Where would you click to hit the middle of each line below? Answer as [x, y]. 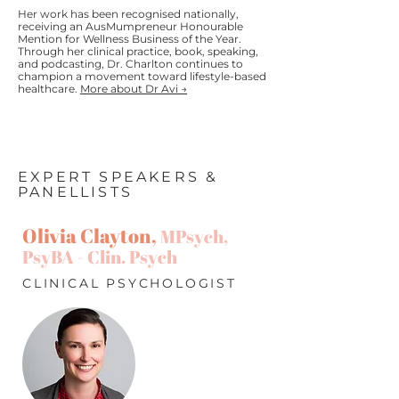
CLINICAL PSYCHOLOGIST [130, 283]
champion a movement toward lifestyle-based [142, 76]
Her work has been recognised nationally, [128, 14]
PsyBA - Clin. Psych [100, 257]
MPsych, [194, 236]
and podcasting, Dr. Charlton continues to [130, 64]
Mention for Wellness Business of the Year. [130, 39]
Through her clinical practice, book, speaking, [138, 51]
